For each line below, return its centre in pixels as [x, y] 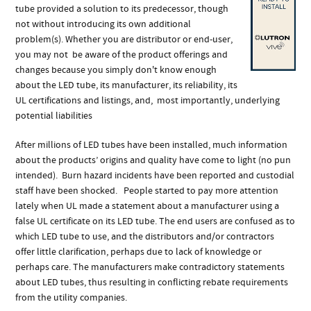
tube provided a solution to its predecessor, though [122, 9]
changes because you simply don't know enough [116, 70]
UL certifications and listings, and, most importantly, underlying [148, 100]
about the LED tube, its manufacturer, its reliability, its [127, 85]
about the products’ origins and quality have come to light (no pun [153, 160]
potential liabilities [54, 116]
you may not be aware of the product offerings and [122, 54]
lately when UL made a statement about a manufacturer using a [148, 206]
